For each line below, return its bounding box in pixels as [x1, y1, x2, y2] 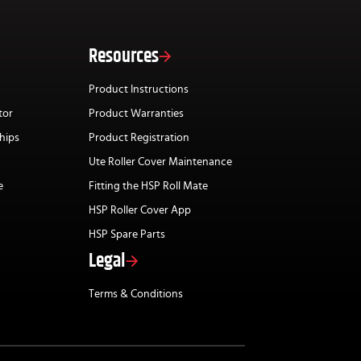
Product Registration [89, 132, 189, 144]
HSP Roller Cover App [89, 205, 191, 217]
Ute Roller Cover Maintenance [89, 156, 232, 168]
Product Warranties [89, 108, 184, 120]
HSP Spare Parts [89, 229, 165, 241]
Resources [89, 47, 159, 67]
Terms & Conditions [89, 288, 183, 301]
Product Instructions [89, 84, 189, 96]
